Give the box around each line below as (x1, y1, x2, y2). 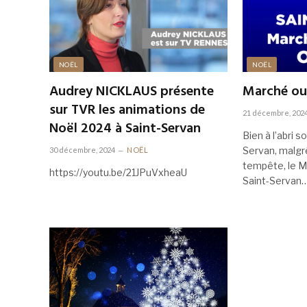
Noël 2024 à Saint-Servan (49, 118, 201, 140)
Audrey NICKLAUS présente (49, 81, 214, 103)
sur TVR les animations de (49, 99, 205, 122)
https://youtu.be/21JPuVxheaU (49, 167, 187, 179)
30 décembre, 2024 (49, 145, 115, 155)
